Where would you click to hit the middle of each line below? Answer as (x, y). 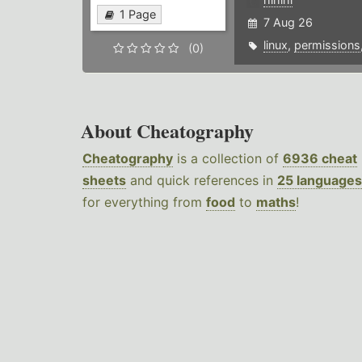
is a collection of (228, 159)
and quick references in (202, 181)
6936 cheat (320, 159)
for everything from (144, 202)
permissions (327, 45)
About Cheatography (167, 131)
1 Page (138, 15)
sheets (104, 181)
